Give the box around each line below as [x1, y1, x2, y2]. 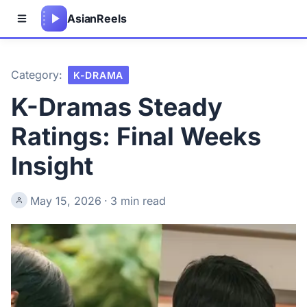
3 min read [110, 194, 166, 208]
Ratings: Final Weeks [11, 121, 261, 151]
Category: [11, 68, 62, 82]
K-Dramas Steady [11, 92, 223, 122]
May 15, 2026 [30, 194, 101, 208]
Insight [11, 151, 93, 181]
